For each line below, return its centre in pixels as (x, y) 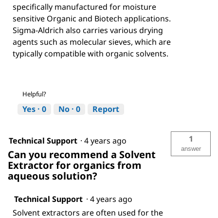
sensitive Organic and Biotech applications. (93, 19)
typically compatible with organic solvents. (91, 54)
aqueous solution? (53, 176)
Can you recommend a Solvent (82, 155)
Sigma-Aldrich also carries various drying (88, 30)
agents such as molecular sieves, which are (92, 42)
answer (191, 149)
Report (106, 109)
